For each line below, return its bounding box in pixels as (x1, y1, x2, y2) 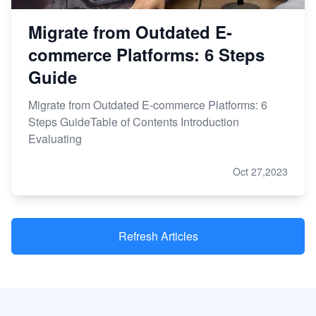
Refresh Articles (118, 227, 198, 244)
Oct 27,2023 (233, 164, 288, 178)
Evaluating (28, 130, 82, 147)
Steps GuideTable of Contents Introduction (28, 113, 239, 130)
